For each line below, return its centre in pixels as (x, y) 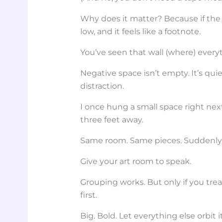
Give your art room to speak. (136, 161)
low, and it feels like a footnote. (141, 31)
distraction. (102, 86)
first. (89, 195)
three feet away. (112, 119)
